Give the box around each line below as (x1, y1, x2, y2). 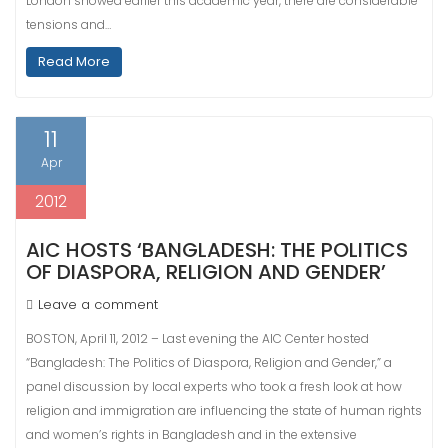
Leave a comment (38, 295, 158, 314)
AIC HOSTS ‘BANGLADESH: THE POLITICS (26, 236, 408, 264)
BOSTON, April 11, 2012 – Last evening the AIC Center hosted (26, 330, 369, 347)
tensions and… (26, 16, 111, 33)
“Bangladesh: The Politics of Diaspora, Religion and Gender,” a (26, 354, 392, 371)
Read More (38, 52, 110, 71)
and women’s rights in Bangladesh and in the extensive (26, 426, 357, 443)
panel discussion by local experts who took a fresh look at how (26, 378, 402, 395)
